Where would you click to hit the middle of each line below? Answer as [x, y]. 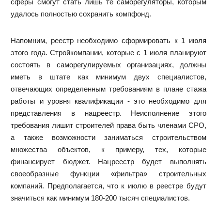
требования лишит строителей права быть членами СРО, [108, 125]
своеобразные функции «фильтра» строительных [108, 174]
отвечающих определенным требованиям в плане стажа [108, 89]
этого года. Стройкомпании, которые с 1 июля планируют [108, 53]
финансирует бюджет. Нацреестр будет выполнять [108, 162]
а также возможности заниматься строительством [108, 137]
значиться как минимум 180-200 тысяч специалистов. [101, 198]
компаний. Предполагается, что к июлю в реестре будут [108, 186]
